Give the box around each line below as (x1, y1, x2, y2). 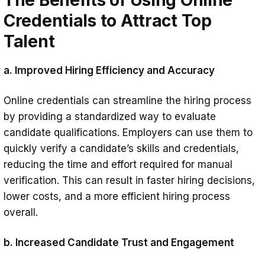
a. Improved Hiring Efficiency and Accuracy (4, 64, 215, 76)
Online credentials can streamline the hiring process (4, 94, 251, 106)
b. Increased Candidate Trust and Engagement (4, 236, 234, 248)
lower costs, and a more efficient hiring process (4, 190, 230, 202)
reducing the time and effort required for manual (4, 158, 232, 170)
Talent (4, 31, 55, 51)
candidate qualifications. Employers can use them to (4, 126, 253, 138)
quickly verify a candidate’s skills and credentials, (4, 142, 239, 154)
